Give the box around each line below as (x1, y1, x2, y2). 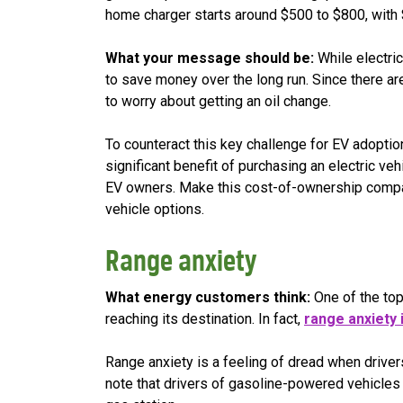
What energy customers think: (105, 289, 310, 307)
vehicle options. (105, 201, 204, 219)
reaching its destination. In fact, (105, 310, 304, 328)
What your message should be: (105, 49, 318, 67)
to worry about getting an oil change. (105, 93, 331, 111)
